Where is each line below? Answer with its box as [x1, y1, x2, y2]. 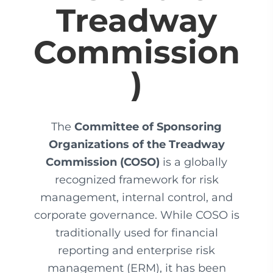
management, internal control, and [40, 191, 233, 204]
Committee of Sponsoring [74, 120, 222, 133]
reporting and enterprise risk [58, 244, 215, 257]
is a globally [160, 155, 227, 169]
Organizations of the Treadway [48, 138, 225, 151]
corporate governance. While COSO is [34, 208, 239, 222]
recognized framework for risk [54, 173, 219, 186]
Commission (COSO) [46, 155, 160, 169]
